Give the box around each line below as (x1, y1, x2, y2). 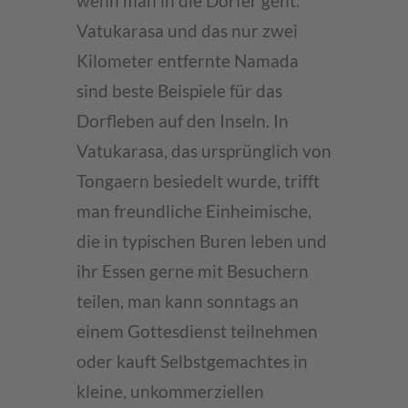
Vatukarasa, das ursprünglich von (76, 141, 331, 161)
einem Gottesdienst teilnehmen (76, 321, 318, 342)
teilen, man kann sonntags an (76, 291, 299, 311)
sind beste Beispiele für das (76, 81, 282, 101)
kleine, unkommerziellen (76, 382, 264, 402)
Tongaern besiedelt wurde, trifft (76, 171, 320, 191)
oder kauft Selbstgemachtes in (76, 352, 308, 372)
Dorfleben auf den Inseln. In (76, 111, 289, 131)
